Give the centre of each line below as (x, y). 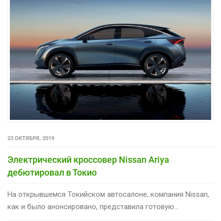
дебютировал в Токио (52, 172)
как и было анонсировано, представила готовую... (93, 207)
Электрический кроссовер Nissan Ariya (88, 160)
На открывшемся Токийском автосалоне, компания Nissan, (108, 194)
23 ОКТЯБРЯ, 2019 (31, 138)
